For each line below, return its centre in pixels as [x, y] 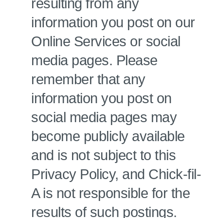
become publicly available [108, 136]
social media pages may [104, 117]
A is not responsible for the [110, 193]
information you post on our [113, 22]
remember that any [88, 79]
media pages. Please [94, 60]
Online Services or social [106, 41]
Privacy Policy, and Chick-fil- [116, 174]
